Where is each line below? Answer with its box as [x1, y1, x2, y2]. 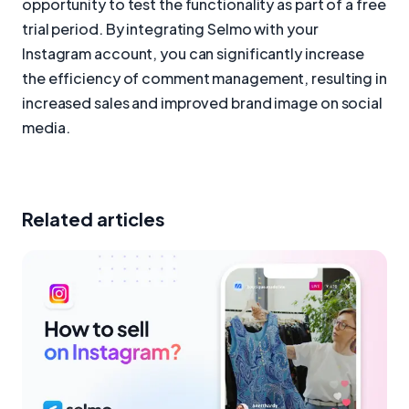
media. [22, 117, 70, 137]
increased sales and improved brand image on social [22, 92, 383, 112]
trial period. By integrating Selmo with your [22, 18, 319, 38]
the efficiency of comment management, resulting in [22, 68, 387, 88]
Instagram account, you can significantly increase [22, 43, 365, 63]
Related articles [22, 207, 165, 231]
